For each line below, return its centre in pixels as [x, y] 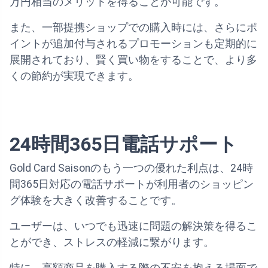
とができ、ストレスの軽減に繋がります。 [112, 243]
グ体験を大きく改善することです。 [96, 201]
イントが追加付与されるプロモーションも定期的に [133, 44]
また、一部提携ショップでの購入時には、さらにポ [133, 28]
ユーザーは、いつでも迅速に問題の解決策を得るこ [133, 226]
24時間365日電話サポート [124, 144]
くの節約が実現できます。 [74, 76]
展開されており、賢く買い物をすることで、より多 [133, 60]
